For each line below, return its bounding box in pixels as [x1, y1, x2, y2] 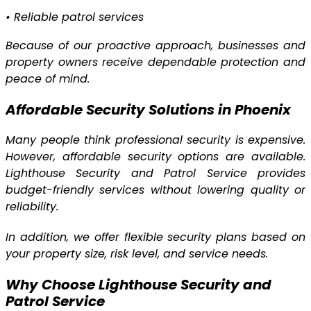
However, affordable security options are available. [6, 149, 305, 165]
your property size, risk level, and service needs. [6, 246, 268, 262]
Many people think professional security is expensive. [6, 132, 305, 149]
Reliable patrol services [14, 9, 144, 26]
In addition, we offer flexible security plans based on [6, 229, 305, 246]
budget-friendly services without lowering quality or [6, 182, 305, 199]
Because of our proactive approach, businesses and [6, 37, 305, 54]
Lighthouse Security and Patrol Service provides [6, 165, 305, 182]
